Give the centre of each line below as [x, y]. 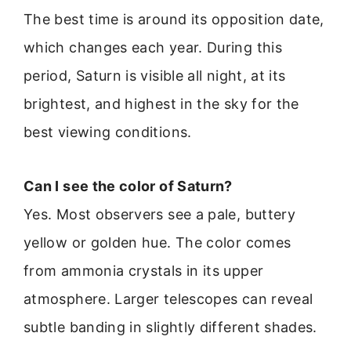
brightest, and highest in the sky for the [161, 104]
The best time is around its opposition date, [174, 20]
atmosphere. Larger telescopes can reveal [168, 299]
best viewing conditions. [108, 132]
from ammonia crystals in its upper [144, 270]
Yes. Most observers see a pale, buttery [160, 214]
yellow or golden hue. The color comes [157, 242]
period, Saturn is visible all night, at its [155, 76]
